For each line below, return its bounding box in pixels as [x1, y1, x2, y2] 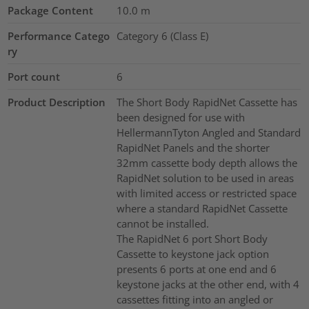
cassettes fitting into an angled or [116, 292, 273, 307]
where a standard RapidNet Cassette [116, 201, 288, 216]
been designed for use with [116, 110, 245, 125]
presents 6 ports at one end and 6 [116, 262, 277, 277]
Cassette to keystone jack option [116, 247, 269, 261]
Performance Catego [8, 29, 110, 43]
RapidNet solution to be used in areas [116, 171, 294, 186]
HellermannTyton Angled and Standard [116, 126, 301, 140]
